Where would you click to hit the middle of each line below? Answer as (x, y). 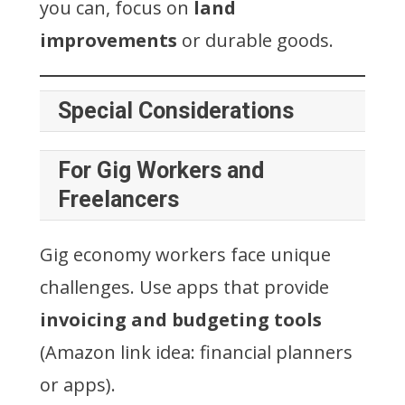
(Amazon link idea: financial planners (196, 352)
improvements (108, 40)
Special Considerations (176, 110)
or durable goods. (255, 40)
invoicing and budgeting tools (181, 319)
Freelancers (118, 199)
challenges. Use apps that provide (184, 287)
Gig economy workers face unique (185, 254)
